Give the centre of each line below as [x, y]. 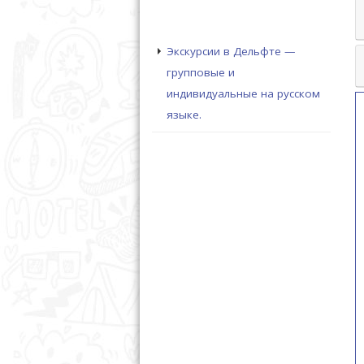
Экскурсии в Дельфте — [231, 52]
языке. [184, 115]
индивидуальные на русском [243, 94]
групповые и [201, 73]
